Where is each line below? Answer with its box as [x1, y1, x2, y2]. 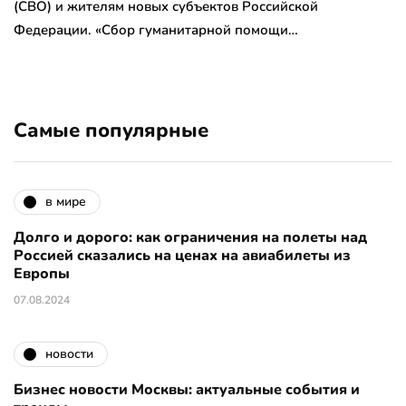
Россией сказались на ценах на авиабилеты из [14, 245, 351, 266]
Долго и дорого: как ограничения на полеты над [14, 227, 367, 247]
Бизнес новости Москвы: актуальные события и [14, 379, 360, 400]
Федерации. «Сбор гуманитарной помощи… [14, 20, 298, 39]
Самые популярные [14, 116, 208, 144]
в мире [45, 193, 86, 211]
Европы [14, 263, 70, 284]
